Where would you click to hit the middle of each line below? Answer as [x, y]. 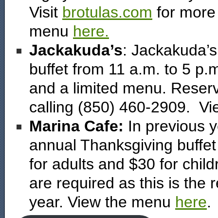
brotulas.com [107, 12]
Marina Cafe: [79, 126]
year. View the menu [102, 202]
